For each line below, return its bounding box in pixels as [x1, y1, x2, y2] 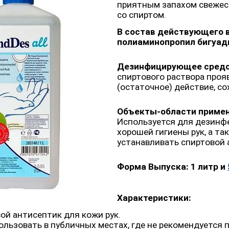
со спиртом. [117, 10, 166, 20]
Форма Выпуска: [117, 162, 191, 172]
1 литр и [191, 162, 227, 172]
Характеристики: [117, 193, 191, 203]
